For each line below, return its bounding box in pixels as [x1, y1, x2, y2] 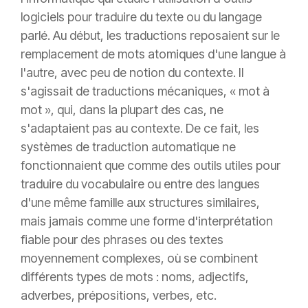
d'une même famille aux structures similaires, [21, 195, 260, 210]
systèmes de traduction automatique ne [21, 140, 236, 155]
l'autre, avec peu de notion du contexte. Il [21, 65, 243, 80]
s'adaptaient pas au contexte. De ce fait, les [21, 121, 259, 136]
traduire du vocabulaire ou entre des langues [21, 177, 260, 192]
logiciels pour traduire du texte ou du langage [21, 10, 262, 25]
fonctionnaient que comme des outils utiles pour [21, 158, 280, 173]
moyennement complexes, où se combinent [21, 251, 258, 266]
